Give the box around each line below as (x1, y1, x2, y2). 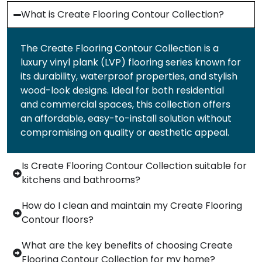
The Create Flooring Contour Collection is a (20, 42, 219, 56)
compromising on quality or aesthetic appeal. (20, 126, 229, 140)
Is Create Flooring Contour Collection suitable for (22, 159, 247, 173)
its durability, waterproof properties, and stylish (20, 70, 237, 84)
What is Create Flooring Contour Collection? (21, 8, 225, 22)
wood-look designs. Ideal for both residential (20, 84, 224, 98)
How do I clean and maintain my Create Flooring (22, 199, 242, 213)
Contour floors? (22, 213, 94, 227)
